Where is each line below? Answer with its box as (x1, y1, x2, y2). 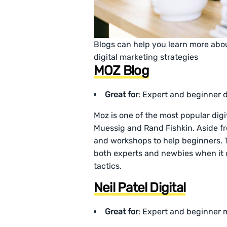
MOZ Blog (94, 63, 149, 79)
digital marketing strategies (94, 52, 198, 62)
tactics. (94, 161, 122, 171)
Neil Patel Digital (94, 180, 185, 196)
